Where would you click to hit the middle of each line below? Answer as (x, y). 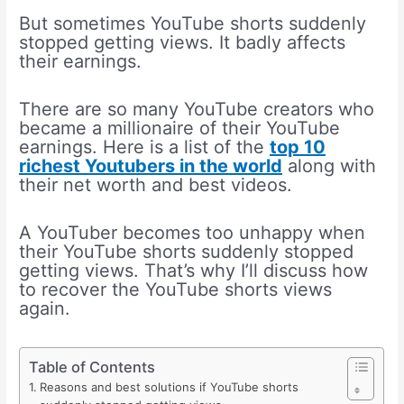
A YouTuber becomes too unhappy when (193, 232)
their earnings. (81, 61)
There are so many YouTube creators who (197, 109)
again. (45, 308)
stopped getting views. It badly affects (183, 42)
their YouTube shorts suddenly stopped (187, 251)
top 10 (298, 147)
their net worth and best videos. (156, 184)
